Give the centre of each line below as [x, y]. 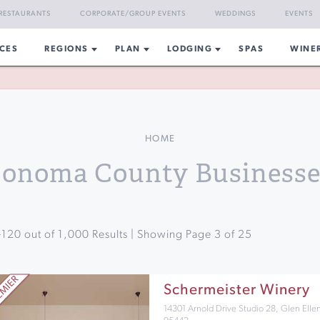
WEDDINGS [235, 14]
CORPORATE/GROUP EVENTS [133, 14]
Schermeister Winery [236, 290]
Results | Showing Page [151, 235]
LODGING [190, 49]
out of [39, 235]
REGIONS [66, 49]
